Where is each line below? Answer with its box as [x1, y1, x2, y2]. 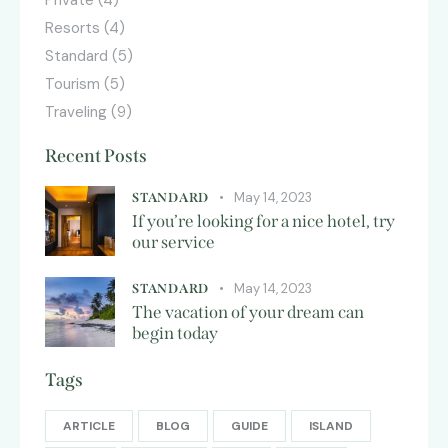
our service [132, 232, 215, 254]
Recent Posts [45, 145, 147, 168]
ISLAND [309, 418, 353, 435]
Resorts [45, 18, 100, 39]
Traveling [45, 102, 107, 123]
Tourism [45, 74, 100, 95]
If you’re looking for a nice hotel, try [132, 211, 395, 233]
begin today [132, 323, 218, 345]
